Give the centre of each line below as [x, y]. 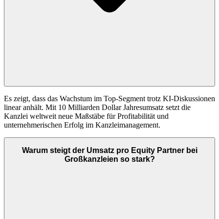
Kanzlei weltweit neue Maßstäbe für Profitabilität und [86, 116]
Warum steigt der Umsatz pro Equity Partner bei [109, 151]
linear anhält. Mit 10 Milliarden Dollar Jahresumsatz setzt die [97, 107]
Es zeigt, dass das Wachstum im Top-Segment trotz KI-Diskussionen [109, 98]
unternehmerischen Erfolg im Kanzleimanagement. [82, 125]
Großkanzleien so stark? [109, 159]
